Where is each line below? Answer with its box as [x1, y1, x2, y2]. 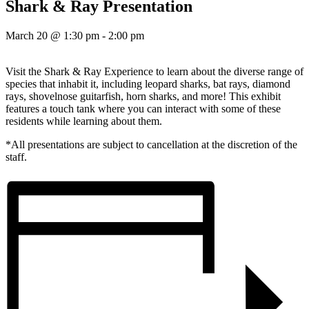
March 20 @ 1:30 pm [6, 30, 99, 42]
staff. [6, 151, 27, 163]
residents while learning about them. [6, 115, 162, 128]
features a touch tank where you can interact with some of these [6, 103, 281, 115]
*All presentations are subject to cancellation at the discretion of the [6, 139, 297, 151]
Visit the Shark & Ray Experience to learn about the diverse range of [6, 66, 303, 78]
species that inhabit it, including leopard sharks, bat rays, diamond [6, 78, 290, 90]
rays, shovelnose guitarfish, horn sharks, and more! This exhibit [6, 90, 281, 103]
